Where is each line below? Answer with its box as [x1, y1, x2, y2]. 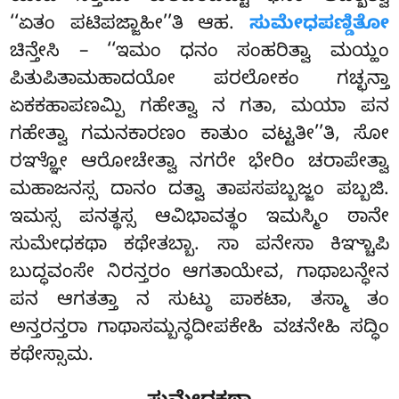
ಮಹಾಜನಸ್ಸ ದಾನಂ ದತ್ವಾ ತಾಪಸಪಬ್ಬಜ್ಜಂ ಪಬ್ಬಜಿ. [10, 178, 389, 204]
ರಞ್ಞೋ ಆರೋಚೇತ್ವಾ [10, 151, 190, 176]
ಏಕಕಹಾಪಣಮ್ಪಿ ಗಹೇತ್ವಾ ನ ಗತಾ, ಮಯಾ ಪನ [10, 95, 389, 121]
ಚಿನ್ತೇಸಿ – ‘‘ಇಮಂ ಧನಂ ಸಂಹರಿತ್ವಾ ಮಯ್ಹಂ [10, 40, 389, 66]
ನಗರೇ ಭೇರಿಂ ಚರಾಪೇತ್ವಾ [190, 151, 389, 176]
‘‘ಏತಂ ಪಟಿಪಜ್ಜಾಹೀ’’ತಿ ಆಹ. [10, 12, 249, 38]
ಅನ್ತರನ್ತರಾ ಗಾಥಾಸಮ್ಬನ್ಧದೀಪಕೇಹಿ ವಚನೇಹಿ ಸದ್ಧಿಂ [10, 316, 389, 342]
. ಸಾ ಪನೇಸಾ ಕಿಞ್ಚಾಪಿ [194, 233, 389, 259]
